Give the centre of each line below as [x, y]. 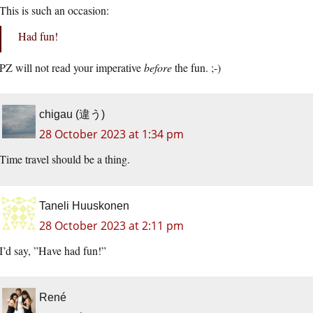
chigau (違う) [72, 115]
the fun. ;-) [196, 68]
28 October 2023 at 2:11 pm [111, 226]
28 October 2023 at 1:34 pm [111, 134]
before [158, 68]
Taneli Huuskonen [84, 206]
